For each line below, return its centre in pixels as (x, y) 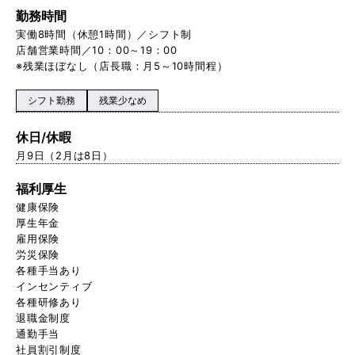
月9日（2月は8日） (65, 155)
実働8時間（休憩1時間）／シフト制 (104, 34)
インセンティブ (54, 286)
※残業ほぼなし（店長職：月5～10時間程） (122, 65)
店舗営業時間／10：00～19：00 (97, 50)
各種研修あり (49, 302)
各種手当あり (49, 270)
